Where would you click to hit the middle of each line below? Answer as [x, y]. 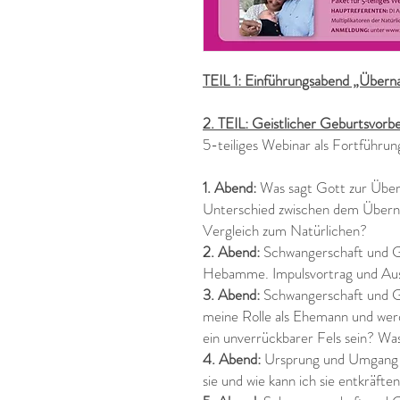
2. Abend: [231, 251]
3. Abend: [231, 294]
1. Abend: [229, 187]
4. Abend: [232, 358]
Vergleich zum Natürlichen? [285, 230]
